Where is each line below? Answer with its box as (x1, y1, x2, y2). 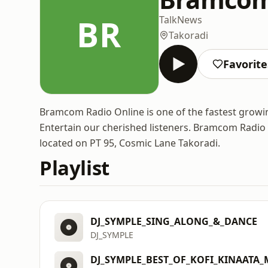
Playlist (39, 154, 109, 181)
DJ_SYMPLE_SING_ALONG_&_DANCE (90, 214, 257, 228)
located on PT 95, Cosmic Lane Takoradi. (39, 136, 220, 150)
